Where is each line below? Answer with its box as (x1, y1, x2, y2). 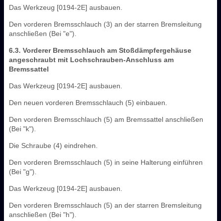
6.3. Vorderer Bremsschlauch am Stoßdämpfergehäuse (9, 46, 191, 54)
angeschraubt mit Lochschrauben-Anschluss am (9, 55, 174, 64)
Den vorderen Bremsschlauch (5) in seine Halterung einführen (9, 158, 203, 166)
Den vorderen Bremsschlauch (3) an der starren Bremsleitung (9, 20, 202, 28)
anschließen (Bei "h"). (9, 210, 76, 219)
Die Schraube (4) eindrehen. (9, 141, 98, 149)
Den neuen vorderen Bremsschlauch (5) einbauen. (9, 98, 167, 107)
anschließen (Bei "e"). (9, 29, 76, 37)
